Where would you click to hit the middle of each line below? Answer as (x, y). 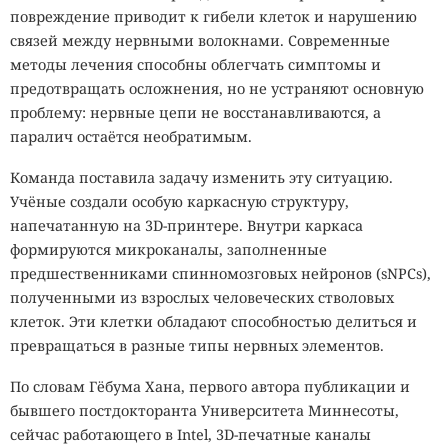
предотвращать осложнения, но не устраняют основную (217, 88)
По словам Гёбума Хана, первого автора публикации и (210, 387)
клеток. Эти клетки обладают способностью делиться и (213, 322)
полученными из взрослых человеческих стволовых (202, 298)
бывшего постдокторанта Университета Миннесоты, (204, 411)
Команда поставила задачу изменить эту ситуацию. (201, 178)
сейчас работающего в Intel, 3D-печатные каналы (190, 435)
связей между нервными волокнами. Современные (200, 40)
